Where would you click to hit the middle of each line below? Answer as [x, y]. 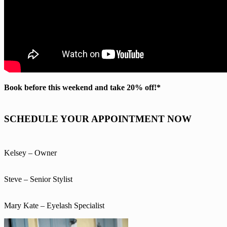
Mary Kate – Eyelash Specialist [54, 205]
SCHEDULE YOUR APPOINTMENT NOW [98, 119]
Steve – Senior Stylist [38, 179]
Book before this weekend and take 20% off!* [82, 87]
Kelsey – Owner [30, 153]
